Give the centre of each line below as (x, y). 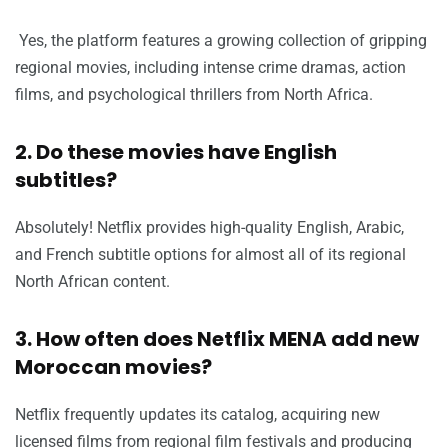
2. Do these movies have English (176, 151)
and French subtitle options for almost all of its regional (210, 254)
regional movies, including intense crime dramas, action (210, 67)
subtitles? (66, 179)
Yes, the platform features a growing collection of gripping (221, 40)
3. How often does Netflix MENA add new (217, 338)
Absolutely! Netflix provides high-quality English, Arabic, (209, 227)
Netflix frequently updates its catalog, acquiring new (197, 414)
